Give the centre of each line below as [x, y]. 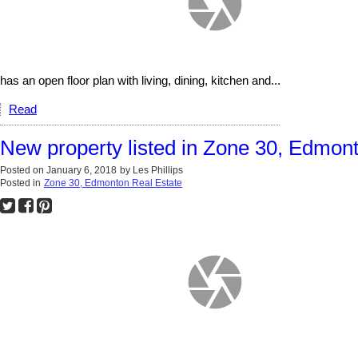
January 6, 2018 [82, 170]
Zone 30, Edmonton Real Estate [113, 183]
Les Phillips [158, 170]
